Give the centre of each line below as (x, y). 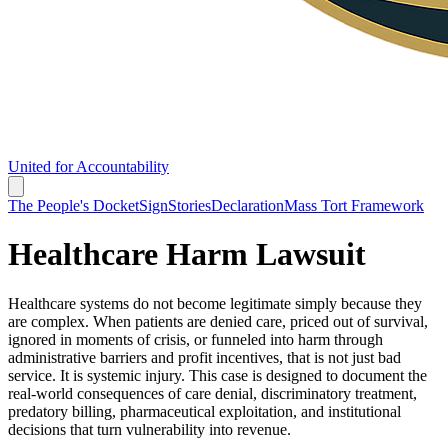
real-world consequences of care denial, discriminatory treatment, (212, 393)
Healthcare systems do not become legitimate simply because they (215, 303)
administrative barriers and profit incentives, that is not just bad (204, 357)
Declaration (247, 205)
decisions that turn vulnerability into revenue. (149, 429)
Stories (189, 205)
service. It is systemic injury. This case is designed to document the (217, 375)
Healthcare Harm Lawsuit (187, 254)
